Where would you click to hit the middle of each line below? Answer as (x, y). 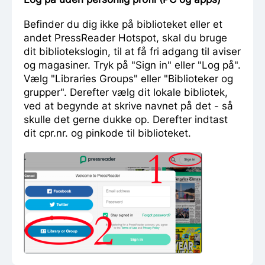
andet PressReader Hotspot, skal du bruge (125, 38)
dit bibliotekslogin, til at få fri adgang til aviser (132, 51)
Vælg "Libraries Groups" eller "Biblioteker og (128, 78)
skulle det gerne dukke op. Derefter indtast (126, 119)
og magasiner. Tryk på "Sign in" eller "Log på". (132, 65)
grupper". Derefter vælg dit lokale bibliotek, (126, 92)
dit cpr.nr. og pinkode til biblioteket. (107, 133)
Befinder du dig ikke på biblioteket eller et (123, 24)
